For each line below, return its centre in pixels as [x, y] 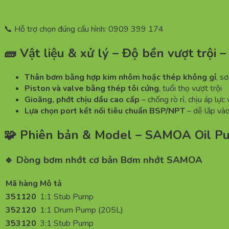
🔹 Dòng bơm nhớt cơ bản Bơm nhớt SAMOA [103, 160]
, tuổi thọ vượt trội [190, 88]
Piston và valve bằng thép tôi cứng [92, 88]
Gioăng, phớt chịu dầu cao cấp [82, 100]
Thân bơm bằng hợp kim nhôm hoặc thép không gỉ [120, 77]
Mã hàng [22, 183]
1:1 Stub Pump [67, 197]
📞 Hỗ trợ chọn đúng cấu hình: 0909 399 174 [84, 29]
